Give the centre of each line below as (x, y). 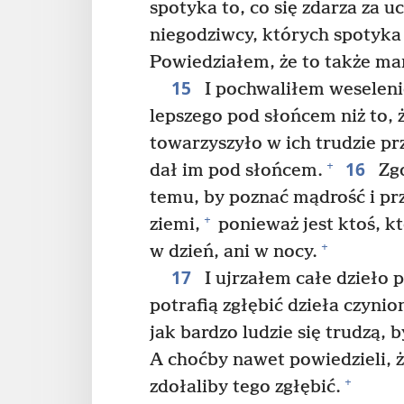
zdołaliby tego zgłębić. (245, 387)
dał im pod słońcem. (236, 170)
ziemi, (175, 225)
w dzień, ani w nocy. (234, 252)
